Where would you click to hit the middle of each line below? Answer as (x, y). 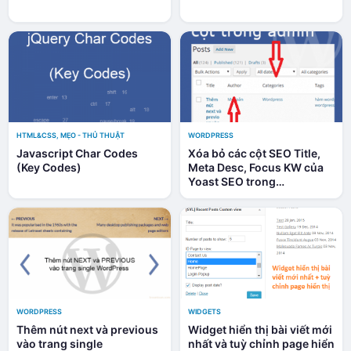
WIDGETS (204, 311)
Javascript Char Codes (77, 153)
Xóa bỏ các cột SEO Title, (254, 153)
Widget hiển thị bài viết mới (260, 329)
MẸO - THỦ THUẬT (92, 135)
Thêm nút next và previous (87, 329)
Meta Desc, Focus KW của (256, 167)
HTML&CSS (36, 135)
